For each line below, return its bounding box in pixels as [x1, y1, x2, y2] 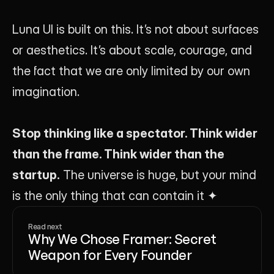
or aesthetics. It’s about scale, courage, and [12, 42, 252, 57]
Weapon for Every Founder [28, 246, 192, 263]
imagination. [12, 84, 80, 99]
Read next [28, 221, 62, 231]
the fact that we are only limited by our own [12, 63, 250, 78]
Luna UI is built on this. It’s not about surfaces [12, 21, 259, 37]
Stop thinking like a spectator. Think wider [12, 125, 257, 141]
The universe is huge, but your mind [60, 167, 256, 182]
